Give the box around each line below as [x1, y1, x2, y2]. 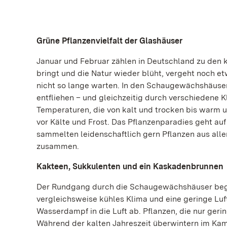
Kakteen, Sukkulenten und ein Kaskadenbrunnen [36, 162, 223, 171]
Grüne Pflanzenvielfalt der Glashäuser [36, 36, 182, 46]
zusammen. [36, 141, 81, 151]
